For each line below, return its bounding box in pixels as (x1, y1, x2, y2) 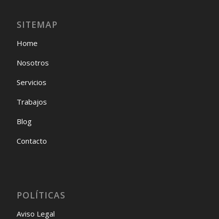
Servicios (16, 77, 46, 87)
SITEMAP (16, 18, 58, 30)
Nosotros (16, 57, 49, 67)
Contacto (16, 135, 47, 146)
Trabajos (16, 96, 47, 107)
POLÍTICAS (16, 189, 66, 201)
